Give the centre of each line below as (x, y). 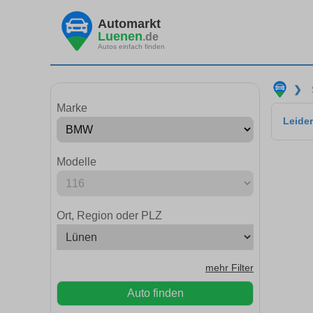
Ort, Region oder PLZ (109, 216)
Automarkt (129, 23)
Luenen (120, 36)
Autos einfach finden (131, 46)
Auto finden (155, 293)
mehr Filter (230, 268)
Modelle (77, 162)
